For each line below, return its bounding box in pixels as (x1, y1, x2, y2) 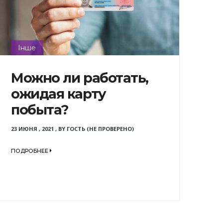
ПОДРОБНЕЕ (10, 147, 50, 155)
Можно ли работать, (10, 69, 149, 86)
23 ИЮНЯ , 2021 (10, 124, 54, 132)
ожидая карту (10, 85, 106, 102)
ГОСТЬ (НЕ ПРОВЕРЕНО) (66, 124, 134, 132)
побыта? (10, 101, 68, 118)
